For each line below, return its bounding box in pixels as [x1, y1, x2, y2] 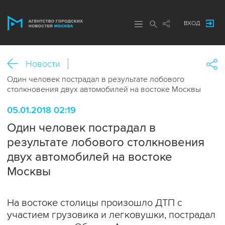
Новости [26, 58, 60, 69]
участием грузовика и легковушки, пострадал [7, 209, 215, 221]
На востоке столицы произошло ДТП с [7, 197, 182, 209]
